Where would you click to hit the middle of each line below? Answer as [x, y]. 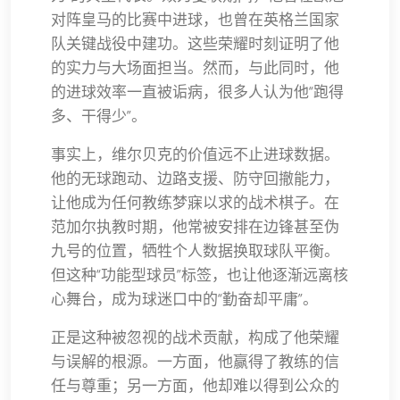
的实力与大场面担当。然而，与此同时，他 [195, 67]
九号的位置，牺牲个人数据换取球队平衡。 [195, 250]
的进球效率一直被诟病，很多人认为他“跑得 [197, 92]
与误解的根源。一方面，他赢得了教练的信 [195, 361]
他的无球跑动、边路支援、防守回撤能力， [195, 178]
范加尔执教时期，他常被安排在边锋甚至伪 [195, 226]
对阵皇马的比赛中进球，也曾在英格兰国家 [195, 19]
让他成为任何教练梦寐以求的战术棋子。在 [195, 202]
